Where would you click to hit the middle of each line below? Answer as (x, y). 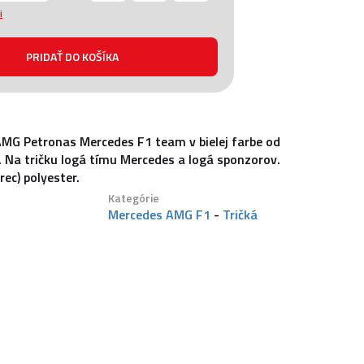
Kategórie (134, 198)
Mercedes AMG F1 (159, 214)
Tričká (240, 214)
